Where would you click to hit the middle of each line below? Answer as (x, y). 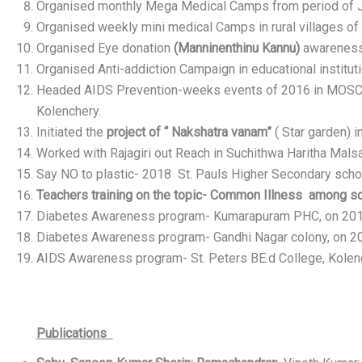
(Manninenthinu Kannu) (236, 48)
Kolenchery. (68, 112)
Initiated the (71, 133)
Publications (74, 334)
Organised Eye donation (105, 48)
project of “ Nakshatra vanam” (189, 133)
